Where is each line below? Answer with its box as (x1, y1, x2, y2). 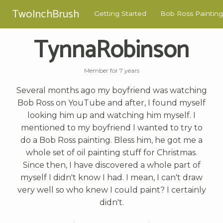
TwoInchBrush (12, 4, 79, 23)
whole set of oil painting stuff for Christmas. (26, 147, 197, 157)
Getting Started (94, 9, 146, 18)
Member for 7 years (84, 66, 139, 74)
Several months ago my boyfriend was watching (16, 85, 207, 95)
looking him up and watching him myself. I (27, 110, 196, 120)
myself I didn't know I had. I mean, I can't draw (20, 172, 203, 182)
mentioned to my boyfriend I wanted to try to (20, 122, 203, 132)
